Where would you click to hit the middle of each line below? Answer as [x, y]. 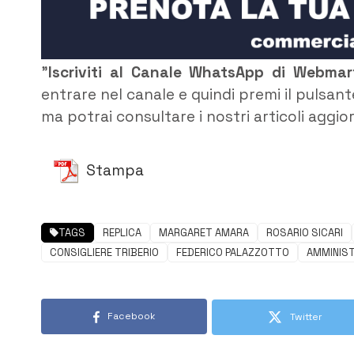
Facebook [131, 316]
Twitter [306, 317]
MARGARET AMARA [204, 233]
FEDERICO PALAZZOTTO [233, 253]
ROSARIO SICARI [305, 233]
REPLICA [122, 233]
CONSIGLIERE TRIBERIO [104, 253]
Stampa [115, 171]
